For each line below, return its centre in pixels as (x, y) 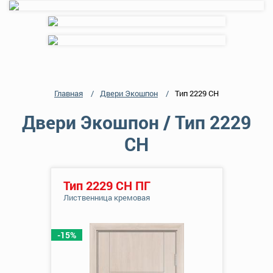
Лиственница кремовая (106, 197)
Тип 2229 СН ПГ (107, 185)
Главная (69, 93)
